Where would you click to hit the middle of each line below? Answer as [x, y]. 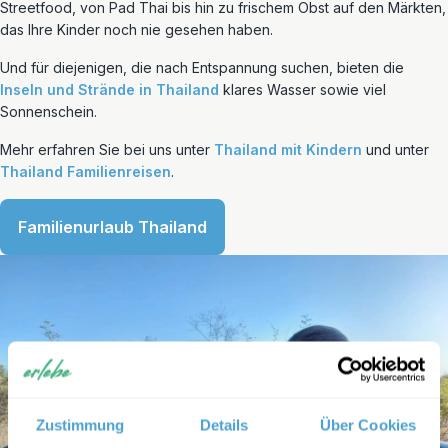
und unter [395, 149]
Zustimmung [80, 424]
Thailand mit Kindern [288, 149]
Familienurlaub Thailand [112, 227]
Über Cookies [368, 424]
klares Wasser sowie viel [302, 89]
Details [224, 424]
